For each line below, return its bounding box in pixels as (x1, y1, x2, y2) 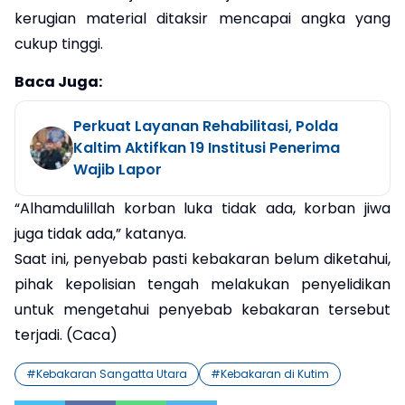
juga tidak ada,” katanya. (14, 223, 186, 245)
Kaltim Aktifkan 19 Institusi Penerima (73, 137, 340, 159)
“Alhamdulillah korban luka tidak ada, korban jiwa (14, 198, 391, 220)
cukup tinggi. (14, 33, 103, 55)
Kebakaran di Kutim (221, 366, 329, 382)
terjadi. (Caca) (14, 325, 118, 346)
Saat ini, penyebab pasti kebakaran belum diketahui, (14, 249, 391, 270)
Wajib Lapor (73, 159, 162, 181)
